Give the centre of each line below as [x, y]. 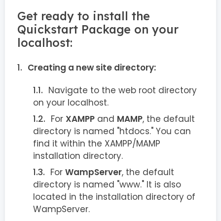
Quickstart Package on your [98, 29]
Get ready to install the [84, 16]
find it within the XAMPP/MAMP [97, 144]
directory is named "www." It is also [107, 184]
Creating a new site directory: [92, 68]
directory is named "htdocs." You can [112, 131]
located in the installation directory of [114, 197]
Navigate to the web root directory [123, 90]
